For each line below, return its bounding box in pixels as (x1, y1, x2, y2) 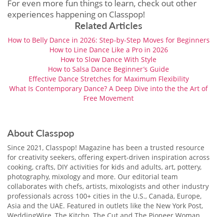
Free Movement (83, 93, 134, 103)
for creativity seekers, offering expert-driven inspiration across (7, 152, 210, 162)
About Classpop (7, 125, 74, 139)
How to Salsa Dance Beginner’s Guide (48, 64, 169, 74)
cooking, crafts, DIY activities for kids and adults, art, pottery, (7, 162, 201, 171)
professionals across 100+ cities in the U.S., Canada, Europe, (7, 191, 201, 201)
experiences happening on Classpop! (7, 8, 147, 20)
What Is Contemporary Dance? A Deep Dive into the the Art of (9, 83, 208, 93)
